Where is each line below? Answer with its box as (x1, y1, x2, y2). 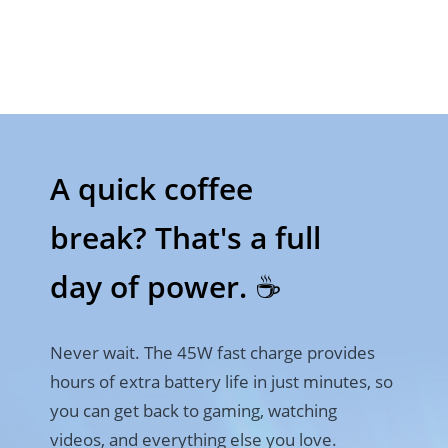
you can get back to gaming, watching (49, 398, 337, 423)
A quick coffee (49, 168, 261, 210)
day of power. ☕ (49, 266, 280, 308)
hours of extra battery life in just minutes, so (49, 369, 393, 394)
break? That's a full (49, 217, 321, 259)
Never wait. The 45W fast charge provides (49, 340, 375, 365)
